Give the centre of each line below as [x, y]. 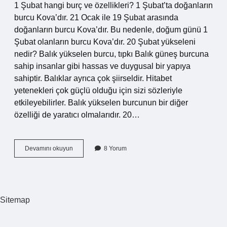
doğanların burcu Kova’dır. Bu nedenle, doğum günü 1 [111, 30]
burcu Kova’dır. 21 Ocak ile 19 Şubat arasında [96, 17]
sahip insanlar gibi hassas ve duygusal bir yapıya [102, 66]
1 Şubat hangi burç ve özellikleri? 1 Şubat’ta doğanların [113, 5]
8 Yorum [115, 148]
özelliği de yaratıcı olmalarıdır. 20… [77, 115]
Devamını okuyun [49, 148]
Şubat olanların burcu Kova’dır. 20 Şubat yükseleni [105, 42]
